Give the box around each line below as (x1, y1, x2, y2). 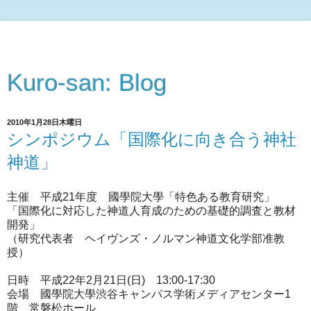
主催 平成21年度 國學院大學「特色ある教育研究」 (7, 190, 275, 203)
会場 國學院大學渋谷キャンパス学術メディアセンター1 (7, 287, 291, 300)
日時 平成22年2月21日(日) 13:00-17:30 (7, 274, 215, 286)
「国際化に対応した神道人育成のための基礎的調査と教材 (7, 204, 296, 217)
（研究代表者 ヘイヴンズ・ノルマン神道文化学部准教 (7, 232, 285, 244)
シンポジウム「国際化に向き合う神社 (7, 130, 296, 149)
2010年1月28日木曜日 (7, 118, 82, 126)
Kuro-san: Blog (7, 69, 167, 96)
